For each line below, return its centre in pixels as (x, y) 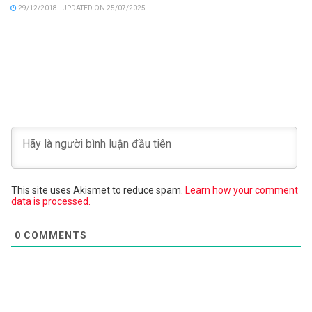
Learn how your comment (242, 190)
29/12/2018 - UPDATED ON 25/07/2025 (81, 8)
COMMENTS (54, 236)
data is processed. (51, 201)
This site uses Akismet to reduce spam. (98, 190)
